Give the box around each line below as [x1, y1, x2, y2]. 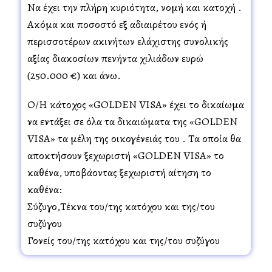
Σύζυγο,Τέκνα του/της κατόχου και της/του [27, 199, 215, 214]
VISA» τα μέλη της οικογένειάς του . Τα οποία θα [27, 131, 241, 146]
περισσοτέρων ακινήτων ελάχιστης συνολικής [27, 33, 228, 49]
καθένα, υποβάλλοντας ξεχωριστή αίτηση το [27, 165, 211, 180]
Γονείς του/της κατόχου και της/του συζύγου [27, 233, 220, 248]
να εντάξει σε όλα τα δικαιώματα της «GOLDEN [27, 114, 237, 129]
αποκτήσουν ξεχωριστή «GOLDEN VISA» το [27, 148, 224, 163]
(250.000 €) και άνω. [27, 67, 121, 83]
